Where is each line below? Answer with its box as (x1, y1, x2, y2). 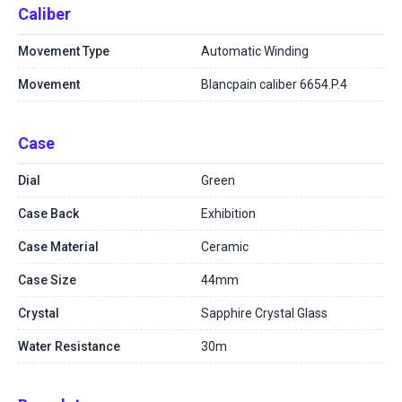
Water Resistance (18, 339, 120, 354)
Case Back (18, 206, 79, 221)
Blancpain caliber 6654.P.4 (201, 77, 347, 92)
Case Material (18, 240, 99, 254)
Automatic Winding (201, 44, 309, 58)
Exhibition (201, 206, 256, 221)
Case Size (18, 273, 76, 287)
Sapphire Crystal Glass (201, 306, 328, 320)
